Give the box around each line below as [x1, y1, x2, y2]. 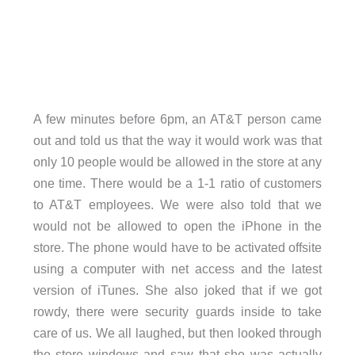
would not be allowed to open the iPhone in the [32, 218, 323, 233]
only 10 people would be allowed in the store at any [32, 154, 323, 169]
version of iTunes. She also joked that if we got [32, 282, 323, 297]
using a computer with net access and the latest [32, 261, 323, 276]
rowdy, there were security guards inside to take [32, 303, 323, 319]
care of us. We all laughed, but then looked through [32, 325, 323, 340]
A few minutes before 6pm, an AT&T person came [32, 111, 323, 126]
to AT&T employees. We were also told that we [32, 197, 323, 212]
